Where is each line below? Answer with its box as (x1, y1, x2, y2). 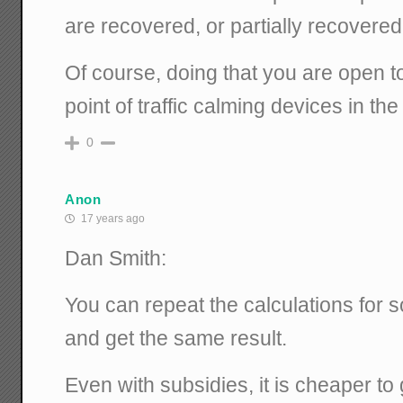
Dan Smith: (65, 246, 167, 270)
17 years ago (78, 211, 146, 225)
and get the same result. (65, 326, 288, 350)
